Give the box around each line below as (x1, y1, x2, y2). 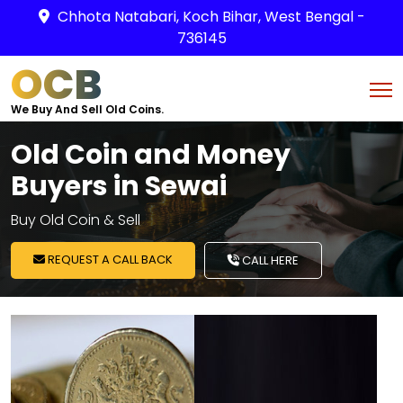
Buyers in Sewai (11, 167, 227, 205)
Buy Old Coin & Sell (11, 210, 140, 230)
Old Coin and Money (11, 136, 291, 174)
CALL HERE (239, 252, 299, 269)
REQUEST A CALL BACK (45, 251, 173, 268)
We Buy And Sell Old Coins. (11, 102, 164, 117)
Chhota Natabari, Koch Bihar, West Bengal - (57, 6, 365, 27)
